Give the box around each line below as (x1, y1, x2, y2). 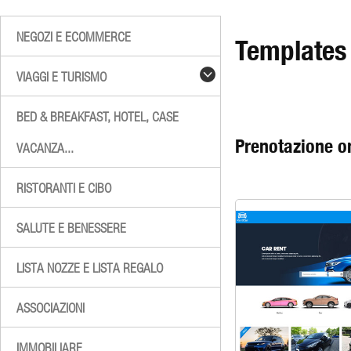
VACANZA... (16, 140, 74, 156)
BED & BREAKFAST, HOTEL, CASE (16, 109, 179, 125)
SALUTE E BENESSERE (16, 220, 126, 236)
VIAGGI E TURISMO (16, 69, 107, 85)
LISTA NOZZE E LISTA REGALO (16, 260, 163, 276)
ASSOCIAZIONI (16, 300, 85, 316)
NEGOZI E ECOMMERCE (16, 29, 131, 45)
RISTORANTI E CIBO (16, 180, 111, 196)
